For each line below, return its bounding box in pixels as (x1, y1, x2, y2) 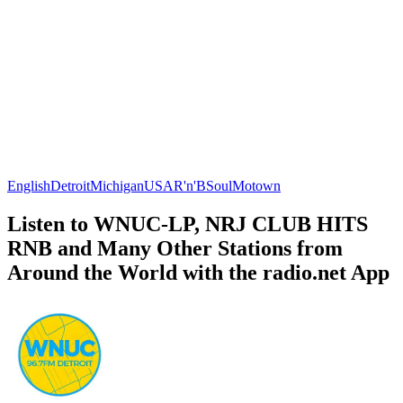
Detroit (50, 177, 90, 193)
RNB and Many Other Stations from (7, 236, 343, 260)
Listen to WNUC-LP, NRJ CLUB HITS (7, 211, 368, 236)
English (7, 177, 50, 193)
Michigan (90, 177, 144, 193)
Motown (232, 177, 281, 193)
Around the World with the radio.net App (7, 260, 390, 284)
